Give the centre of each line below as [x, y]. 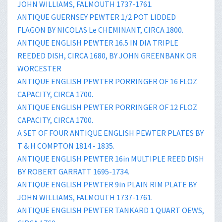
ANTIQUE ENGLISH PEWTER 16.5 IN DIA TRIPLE [98, 42]
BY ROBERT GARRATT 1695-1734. [73, 171]
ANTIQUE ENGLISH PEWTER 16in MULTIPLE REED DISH [111, 158]
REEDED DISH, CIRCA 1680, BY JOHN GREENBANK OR [107, 55]
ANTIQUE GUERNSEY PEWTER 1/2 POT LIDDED [97, 17]
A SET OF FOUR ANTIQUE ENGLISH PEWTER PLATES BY [111, 133]
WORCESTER [39, 68]
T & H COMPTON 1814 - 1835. [66, 145]
